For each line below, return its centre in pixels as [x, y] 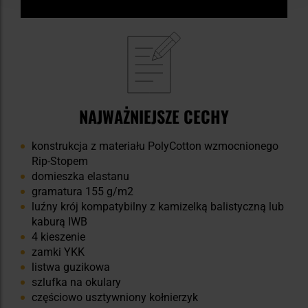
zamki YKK [58, 252]
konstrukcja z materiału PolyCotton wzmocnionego [155, 146]
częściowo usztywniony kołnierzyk [115, 298]
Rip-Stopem [60, 162]
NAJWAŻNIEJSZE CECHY [154, 117]
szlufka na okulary [76, 283]
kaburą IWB [59, 222]
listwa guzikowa [71, 267]
